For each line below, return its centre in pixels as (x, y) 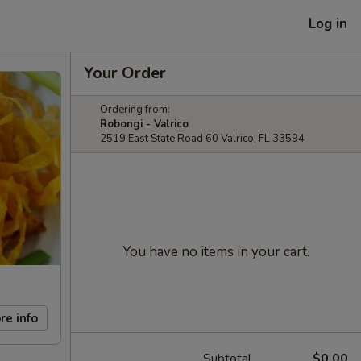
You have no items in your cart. (216, 252)
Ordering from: (135, 110)
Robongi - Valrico (144, 124)
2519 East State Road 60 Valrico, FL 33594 (202, 139)
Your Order (125, 73)
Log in (328, 23)
